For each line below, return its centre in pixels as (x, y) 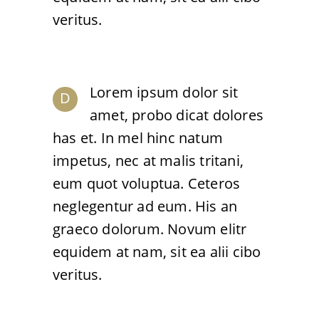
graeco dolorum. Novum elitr (150, 229)
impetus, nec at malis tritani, (148, 161)
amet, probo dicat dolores (177, 115)
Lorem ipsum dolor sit (164, 92)
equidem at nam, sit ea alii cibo (157, 252)
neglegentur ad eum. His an (145, 206)
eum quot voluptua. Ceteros (147, 183)
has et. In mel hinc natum (138, 138)
